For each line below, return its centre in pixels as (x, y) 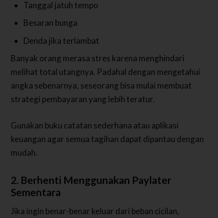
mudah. (24, 152)
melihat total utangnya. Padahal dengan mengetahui (106, 72)
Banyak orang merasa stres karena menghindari (98, 58)
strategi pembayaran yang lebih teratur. (83, 99)
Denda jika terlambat (61, 40)
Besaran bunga (50, 23)
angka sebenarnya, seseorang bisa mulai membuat (101, 86)
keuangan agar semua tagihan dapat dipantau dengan (108, 139)
